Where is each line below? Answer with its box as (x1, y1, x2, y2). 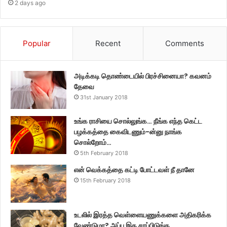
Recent (95, 38, 121, 48)
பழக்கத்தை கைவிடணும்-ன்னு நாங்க (74, 126, 182, 137)
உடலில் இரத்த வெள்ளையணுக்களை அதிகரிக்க (74, 209, 211, 220)
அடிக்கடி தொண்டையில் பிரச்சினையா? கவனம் (74, 70, 211, 81)
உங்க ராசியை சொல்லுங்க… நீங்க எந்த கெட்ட (74, 116, 202, 126)
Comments (165, 38, 205, 48)
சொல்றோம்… (74, 137, 111, 147)
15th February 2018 (80, 176, 131, 184)
